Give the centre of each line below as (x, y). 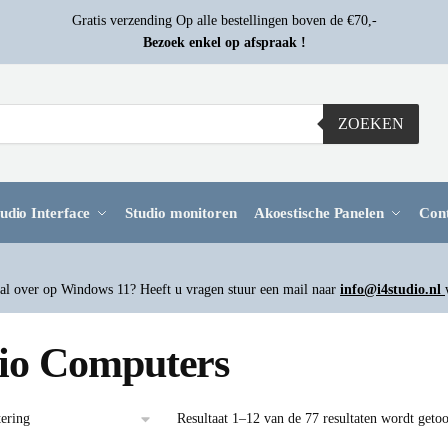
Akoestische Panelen (318, 213)
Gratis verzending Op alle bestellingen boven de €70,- (224, 20)
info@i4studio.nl (392, 289)
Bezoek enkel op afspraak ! (224, 42)
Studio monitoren (181, 213)
